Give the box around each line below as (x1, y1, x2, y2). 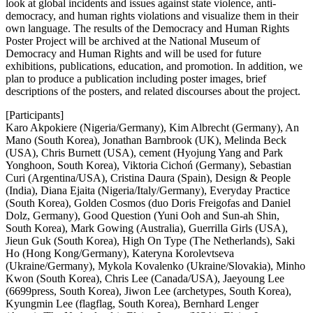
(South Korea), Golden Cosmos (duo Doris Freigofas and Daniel (6, 196, 291, 209)
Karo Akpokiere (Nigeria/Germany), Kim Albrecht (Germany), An (6, 121, 299, 133)
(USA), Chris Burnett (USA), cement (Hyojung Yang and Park (6, 146, 283, 159)
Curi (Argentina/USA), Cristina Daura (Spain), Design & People (6, 171, 291, 184)
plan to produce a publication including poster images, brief (6, 72, 266, 85)
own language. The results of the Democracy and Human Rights (6, 22, 289, 34)
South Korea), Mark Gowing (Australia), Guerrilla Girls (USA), (6, 221, 288, 234)
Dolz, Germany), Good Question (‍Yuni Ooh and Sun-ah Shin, (6, 209, 279, 221)
